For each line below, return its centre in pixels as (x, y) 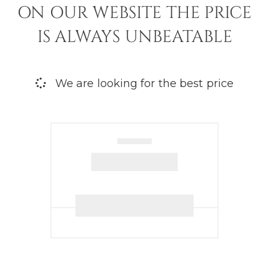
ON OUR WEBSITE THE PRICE (134, 13)
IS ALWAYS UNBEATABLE (134, 37)
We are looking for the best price (143, 83)
